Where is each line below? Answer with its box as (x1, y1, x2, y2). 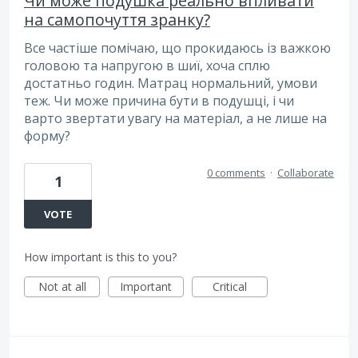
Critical (213, 278, 247, 294)
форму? (24, 127, 70, 145)
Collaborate (277, 165, 334, 180)
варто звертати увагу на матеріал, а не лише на (24, 109, 327, 128)
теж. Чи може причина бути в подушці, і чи (24, 92, 294, 110)
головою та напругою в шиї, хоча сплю (24, 57, 270, 75)
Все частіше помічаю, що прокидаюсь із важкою (24, 39, 331, 58)
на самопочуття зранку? (24, 9, 210, 31)
